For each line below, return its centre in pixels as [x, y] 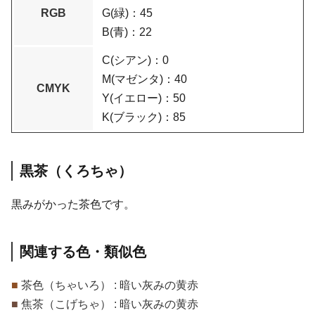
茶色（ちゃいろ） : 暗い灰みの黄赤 [110, 285]
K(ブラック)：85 [144, 117]
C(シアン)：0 [141, 60]
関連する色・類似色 [83, 252]
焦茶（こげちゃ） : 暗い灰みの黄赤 [110, 304]
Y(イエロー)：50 [149, 98]
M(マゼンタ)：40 [150, 79]
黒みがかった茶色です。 [73, 205]
